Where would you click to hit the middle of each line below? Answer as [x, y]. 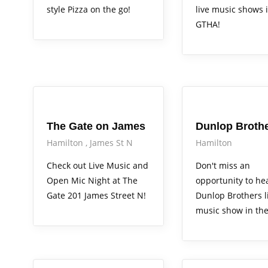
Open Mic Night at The [92, 181]
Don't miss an [223, 166]
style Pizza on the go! [89, 10]
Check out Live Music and [98, 166]
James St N [111, 143]
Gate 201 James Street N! [96, 196]
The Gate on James [96, 127]
